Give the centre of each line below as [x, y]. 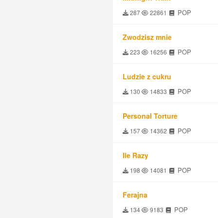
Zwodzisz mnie [147, 37]
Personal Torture [150, 116]
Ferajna [135, 195]
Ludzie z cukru [147, 76]
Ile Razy [136, 155]
